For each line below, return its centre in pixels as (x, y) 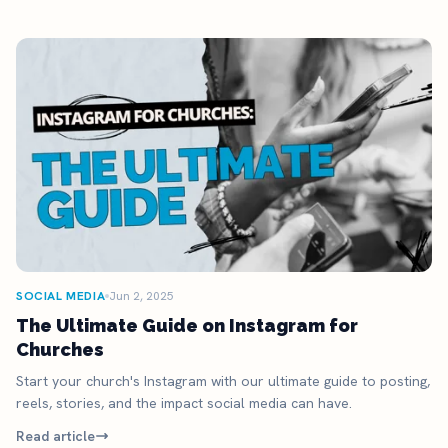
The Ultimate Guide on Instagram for (187, 325)
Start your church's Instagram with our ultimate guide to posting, (223, 380)
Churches (60, 349)
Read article (55, 435)
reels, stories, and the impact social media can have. (184, 402)
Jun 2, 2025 (142, 295)
